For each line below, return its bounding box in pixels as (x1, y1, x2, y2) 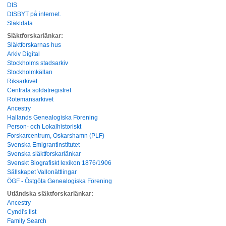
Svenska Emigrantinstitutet (7, 141, 80, 149)
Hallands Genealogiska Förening (7, 114, 98, 122)
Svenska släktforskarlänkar (7, 150, 81, 158)
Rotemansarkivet (7, 96, 54, 103)
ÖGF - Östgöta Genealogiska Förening (7, 178, 112, 185)
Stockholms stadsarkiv (7, 60, 69, 67)
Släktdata (7, 20, 33, 27)
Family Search (7, 217, 47, 225)
